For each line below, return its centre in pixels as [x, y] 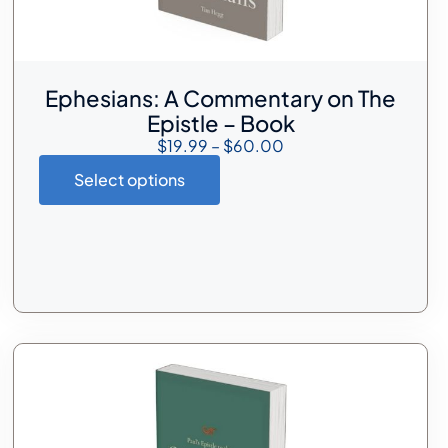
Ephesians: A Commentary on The [221, 97]
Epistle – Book [220, 122]
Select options [130, 180]
